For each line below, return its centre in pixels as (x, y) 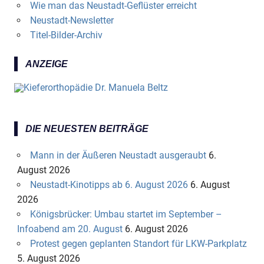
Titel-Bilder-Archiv (66, 35)
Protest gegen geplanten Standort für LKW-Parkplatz (138, 243)
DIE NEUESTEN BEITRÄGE (87, 128)
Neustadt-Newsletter (72, 20)
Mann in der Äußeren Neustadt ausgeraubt (118, 155)
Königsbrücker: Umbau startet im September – (126, 214)
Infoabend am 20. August (70, 229)
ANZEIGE (46, 64)
